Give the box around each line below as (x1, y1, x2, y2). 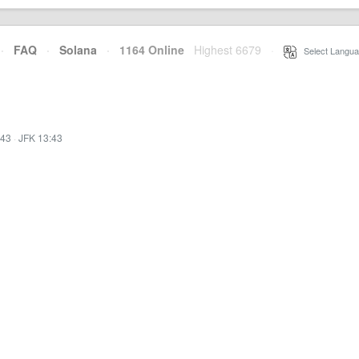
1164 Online (110, 42, 184, 58)
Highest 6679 (194, 42, 261, 58)
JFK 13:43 (18, 131, 63, 144)
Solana (59, 42, 97, 58)
